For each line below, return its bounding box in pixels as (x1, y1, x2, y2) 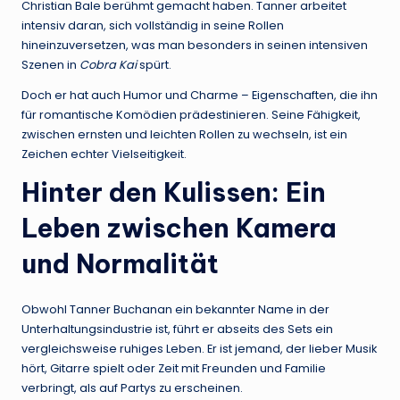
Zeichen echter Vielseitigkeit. (21, 146, 187, 162)
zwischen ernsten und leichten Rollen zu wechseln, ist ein (21, 126, 347, 142)
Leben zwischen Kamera (21, 211, 337, 245)
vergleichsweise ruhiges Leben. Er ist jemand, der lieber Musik (21, 340, 377, 356)
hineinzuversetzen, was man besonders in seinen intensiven (21, 37, 368, 53)
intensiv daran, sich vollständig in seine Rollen (21, 17, 284, 33)
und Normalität (21, 246, 219, 280)
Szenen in (21, 56, 79, 72)
